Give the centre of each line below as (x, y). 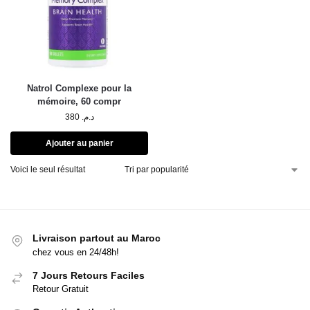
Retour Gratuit (61, 289)
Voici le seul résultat (48, 170)
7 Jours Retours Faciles (89, 275)
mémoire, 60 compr (79, 102)
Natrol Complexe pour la (79, 89)
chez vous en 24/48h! (76, 252)
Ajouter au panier (79, 144)
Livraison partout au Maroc (97, 238)
